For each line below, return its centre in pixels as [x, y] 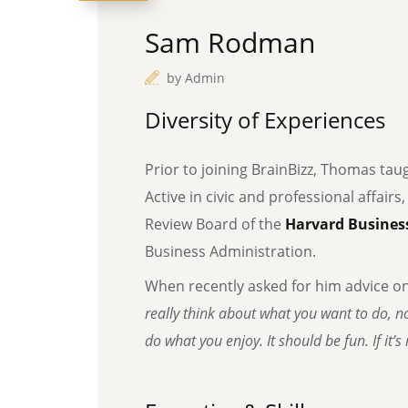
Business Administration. [230, 251]
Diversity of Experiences [265, 120]
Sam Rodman [230, 42]
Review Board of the [215, 224]
